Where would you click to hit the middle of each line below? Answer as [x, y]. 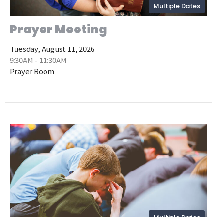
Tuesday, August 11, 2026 [52, 48]
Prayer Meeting [58, 29]
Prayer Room [32, 71]
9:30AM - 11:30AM [38, 60]
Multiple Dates [177, 6]
